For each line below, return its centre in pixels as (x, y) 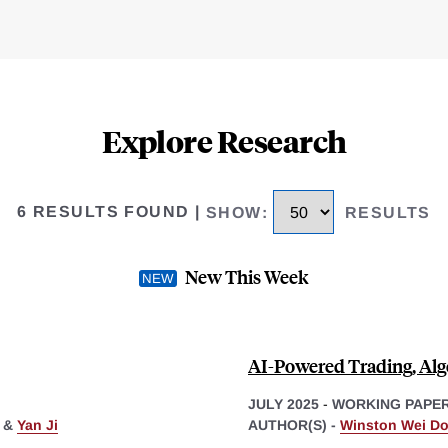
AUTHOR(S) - (294, 424)
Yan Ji (37, 424)
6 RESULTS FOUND (103, 212)
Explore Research (224, 141)
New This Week (247, 276)
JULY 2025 (283, 403)
